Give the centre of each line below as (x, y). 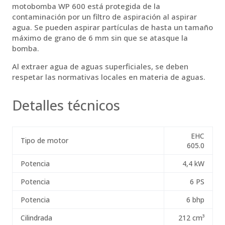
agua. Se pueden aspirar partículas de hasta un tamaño (113, 27)
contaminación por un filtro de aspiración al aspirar (104, 16)
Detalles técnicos (66, 105)
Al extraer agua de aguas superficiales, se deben (100, 66)
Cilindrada (36, 217)
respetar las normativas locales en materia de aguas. (109, 77)
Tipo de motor (44, 140)
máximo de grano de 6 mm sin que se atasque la (100, 37)
